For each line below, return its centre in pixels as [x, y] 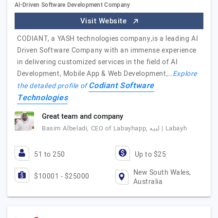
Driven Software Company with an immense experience [107, 50]
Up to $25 [150, 154]
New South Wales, [162, 173]
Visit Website [104, 21]
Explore [185, 74]
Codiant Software [122, 86]
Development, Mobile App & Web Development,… [95, 74]
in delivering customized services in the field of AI [98, 62]
